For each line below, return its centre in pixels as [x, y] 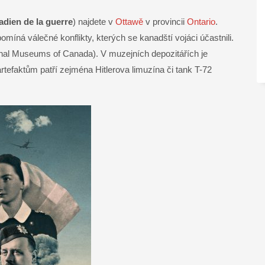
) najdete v [94, 22]
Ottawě [129, 22]
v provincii [165, 22]
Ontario [201, 22]
